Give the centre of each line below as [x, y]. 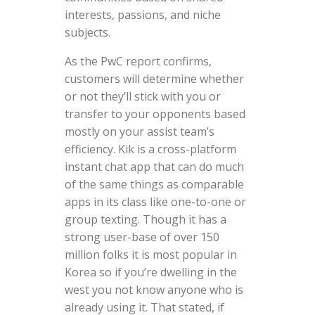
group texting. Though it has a [145, 219]
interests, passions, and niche [142, 14]
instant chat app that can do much [154, 166]
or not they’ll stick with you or [142, 96]
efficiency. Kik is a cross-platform [150, 149]
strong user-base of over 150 [142, 237]
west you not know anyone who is [154, 289]
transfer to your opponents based [155, 114]
